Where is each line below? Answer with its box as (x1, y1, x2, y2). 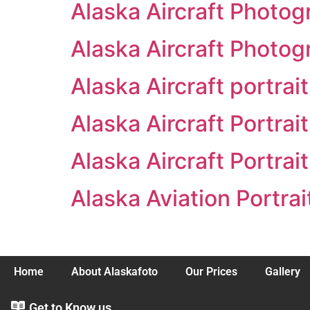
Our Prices (185, 265, 237, 279)
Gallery (265, 265, 300, 279)
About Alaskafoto (71, 265, 158, 279)
